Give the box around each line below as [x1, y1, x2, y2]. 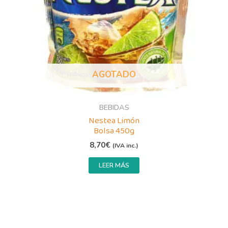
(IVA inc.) [112, 141, 138, 150]
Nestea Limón [89, 113, 139, 128]
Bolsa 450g [94, 124, 134, 138]
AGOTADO [92, 69, 136, 80]
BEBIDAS [99, 102, 129, 113]
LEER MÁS [99, 161, 129, 170]
